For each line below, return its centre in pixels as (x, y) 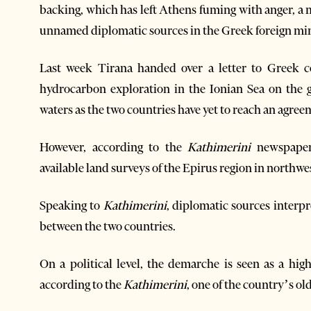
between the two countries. (108, 226)
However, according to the (114, 147)
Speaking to (72, 205)
